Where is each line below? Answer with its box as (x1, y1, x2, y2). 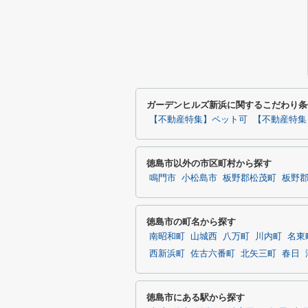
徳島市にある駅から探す (146, 292, 245, 302)
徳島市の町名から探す (146, 217, 236, 227)
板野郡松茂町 (223, 173, 276, 183)
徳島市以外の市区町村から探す (146, 158, 272, 168)
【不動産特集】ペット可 (149, 115, 247, 124)
